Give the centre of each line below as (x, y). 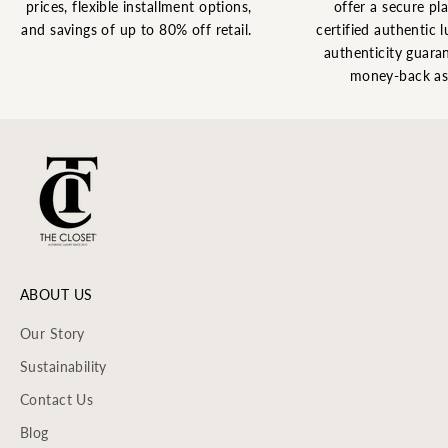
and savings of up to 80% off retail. (138, 30)
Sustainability (63, 367)
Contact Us (57, 400)
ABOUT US (56, 295)
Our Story (52, 334)
